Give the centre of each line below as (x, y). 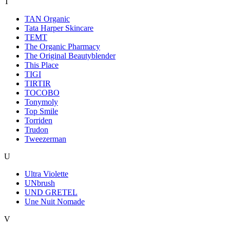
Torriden (39, 120)
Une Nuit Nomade (55, 201)
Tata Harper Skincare (59, 28)
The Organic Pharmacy (62, 46)
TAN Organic (47, 18)
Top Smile (41, 111)
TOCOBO (42, 92)
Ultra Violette (46, 174)
